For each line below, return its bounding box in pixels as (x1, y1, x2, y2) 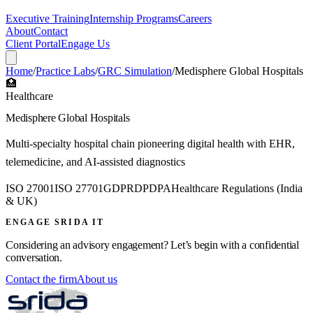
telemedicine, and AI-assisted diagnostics (6, 156, 185, 168)
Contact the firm (6, 272, 77, 285)
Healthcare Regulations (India (171, 182, 303, 195)
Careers (178, 13, 212, 24)
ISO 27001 (6, 182, 54, 195)
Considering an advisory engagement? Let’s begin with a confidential (6, 238, 299, 251)
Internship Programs (89, 13, 178, 24)
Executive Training (6, 13, 89, 24)
